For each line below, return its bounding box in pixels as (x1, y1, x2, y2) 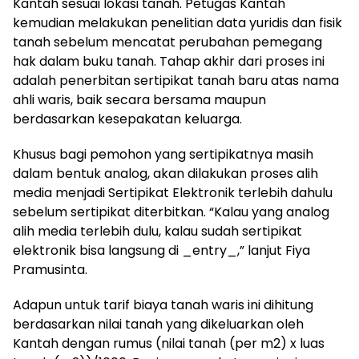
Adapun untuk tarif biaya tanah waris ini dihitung (13, 295, 313, 314)
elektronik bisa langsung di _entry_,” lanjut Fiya (13, 240, 310, 260)
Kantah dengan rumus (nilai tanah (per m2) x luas (13, 333, 325, 353)
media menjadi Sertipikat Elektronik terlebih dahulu (13, 183, 333, 202)
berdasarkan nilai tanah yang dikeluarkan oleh (13, 314, 304, 333)
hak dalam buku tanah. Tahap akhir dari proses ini (13, 51, 325, 71)
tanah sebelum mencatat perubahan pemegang (13, 32, 322, 51)
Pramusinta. (13, 260, 87, 279)
